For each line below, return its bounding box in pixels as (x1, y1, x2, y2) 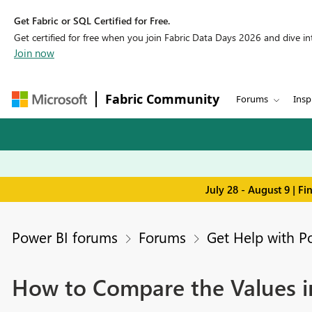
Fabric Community (105, 91, 219, 107)
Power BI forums (11, 227, 118, 247)
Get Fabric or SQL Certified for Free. (14, 14, 170, 27)
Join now (14, 46, 54, 60)
